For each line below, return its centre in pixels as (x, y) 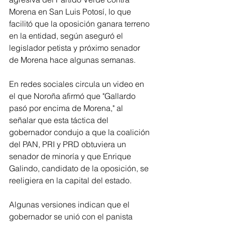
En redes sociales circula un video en (78, 84)
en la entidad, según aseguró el (67, 36)
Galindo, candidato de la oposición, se (80, 168)
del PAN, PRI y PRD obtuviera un (69, 144)
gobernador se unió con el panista (72, 217)
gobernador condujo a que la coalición (80, 132)
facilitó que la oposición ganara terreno (80, 24)
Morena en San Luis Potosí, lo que (71, 12)
